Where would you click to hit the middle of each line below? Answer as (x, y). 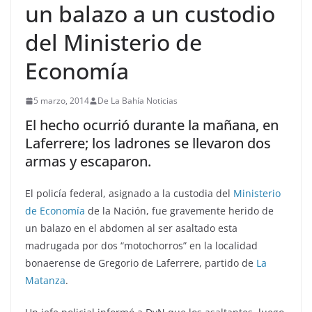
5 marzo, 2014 (61, 101)
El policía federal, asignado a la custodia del (129, 193)
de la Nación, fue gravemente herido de (179, 211)
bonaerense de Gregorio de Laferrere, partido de (141, 263)
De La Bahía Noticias (138, 101)
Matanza (45, 280)
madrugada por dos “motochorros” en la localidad (141, 245)
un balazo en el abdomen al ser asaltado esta (131, 228)
